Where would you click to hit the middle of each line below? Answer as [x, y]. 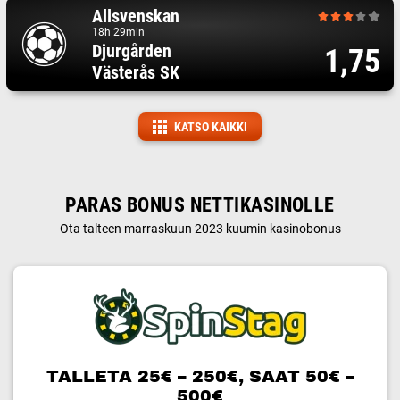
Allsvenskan [135, 16]
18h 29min [118, 32]
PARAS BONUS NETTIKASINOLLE [200, 204]
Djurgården [131, 50]
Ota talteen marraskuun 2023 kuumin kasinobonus [200, 228]
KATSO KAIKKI [211, 126]
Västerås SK [135, 72]
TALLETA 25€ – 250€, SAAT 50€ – [200, 376]
